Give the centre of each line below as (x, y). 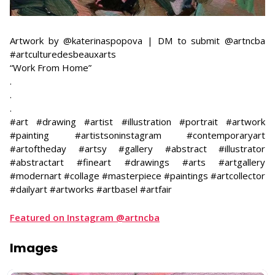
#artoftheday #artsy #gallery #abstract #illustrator (137, 149)
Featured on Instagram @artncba (85, 218)
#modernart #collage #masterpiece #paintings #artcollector (137, 176)
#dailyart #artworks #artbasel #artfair (91, 189)
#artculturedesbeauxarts (63, 54)
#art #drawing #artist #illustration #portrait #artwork (137, 122)
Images (34, 248)
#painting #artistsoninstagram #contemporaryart (137, 135)
